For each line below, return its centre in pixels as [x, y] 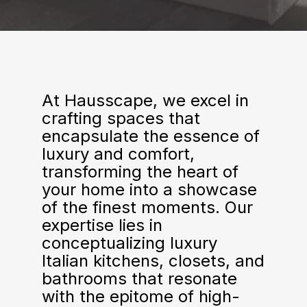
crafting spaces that [121, 118]
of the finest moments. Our [147, 207]
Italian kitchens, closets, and [153, 260]
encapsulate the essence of [150, 136]
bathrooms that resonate [139, 278]
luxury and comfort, [118, 153]
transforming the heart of [140, 171]
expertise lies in [102, 225]
